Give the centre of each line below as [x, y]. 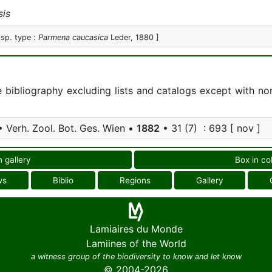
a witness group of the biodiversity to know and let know [136, 257]
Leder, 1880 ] [134, 37]
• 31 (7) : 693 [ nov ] [210, 128]
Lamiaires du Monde [136, 229]
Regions [135, 180]
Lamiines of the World [136, 243]
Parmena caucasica [73, 37]
